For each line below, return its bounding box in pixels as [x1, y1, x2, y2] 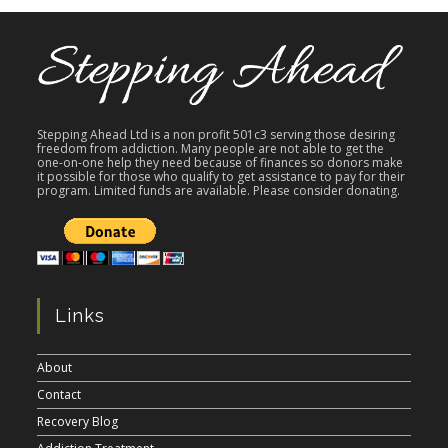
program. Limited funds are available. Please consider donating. [37, 181, 401, 199]
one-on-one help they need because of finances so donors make [37, 153, 404, 171]
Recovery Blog [37, 412, 119, 430]
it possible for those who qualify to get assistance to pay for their [37, 167, 406, 185]
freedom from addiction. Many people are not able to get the [37, 139, 385, 157]
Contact [37, 385, 82, 403]
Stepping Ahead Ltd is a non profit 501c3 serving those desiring [37, 125, 396, 143]
